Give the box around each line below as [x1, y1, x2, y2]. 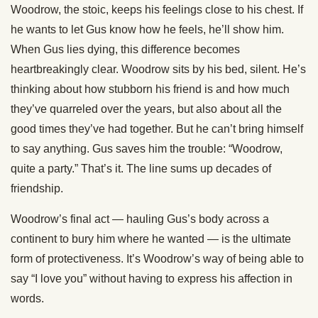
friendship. [11, 182, 63, 195]
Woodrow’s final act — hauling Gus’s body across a [11, 213, 269, 226]
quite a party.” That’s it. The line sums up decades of [11, 163, 271, 175]
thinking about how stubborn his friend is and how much [11, 83, 290, 96]
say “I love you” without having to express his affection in [11, 273, 292, 285]
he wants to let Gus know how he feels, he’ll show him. [11, 23, 284, 36]
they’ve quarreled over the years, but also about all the [11, 103, 282, 116]
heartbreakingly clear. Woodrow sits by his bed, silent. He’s [11, 63, 306, 76]
